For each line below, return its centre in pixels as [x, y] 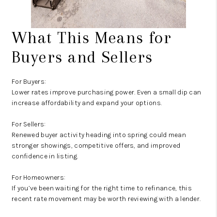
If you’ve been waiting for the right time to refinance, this [102, 188]
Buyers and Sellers [82, 57]
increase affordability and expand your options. [87, 103]
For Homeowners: [39, 178]
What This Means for [92, 38]
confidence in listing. [45, 156]
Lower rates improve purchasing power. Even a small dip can [107, 92]
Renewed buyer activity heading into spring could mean [99, 135]
